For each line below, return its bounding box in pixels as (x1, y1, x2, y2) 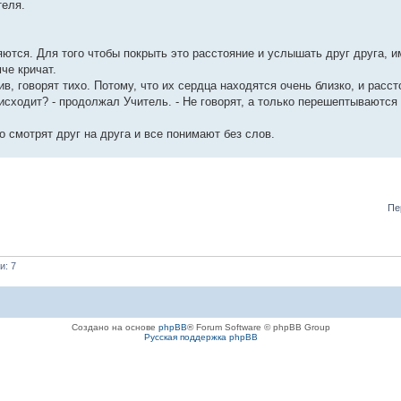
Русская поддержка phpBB (143, 332, 258, 343)
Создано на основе (71, 322, 158, 333)
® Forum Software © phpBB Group (186, 322, 330, 333)
